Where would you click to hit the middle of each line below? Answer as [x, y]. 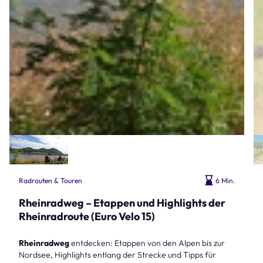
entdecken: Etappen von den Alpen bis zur [147, 243]
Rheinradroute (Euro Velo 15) [87, 217]
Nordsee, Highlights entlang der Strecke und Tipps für [117, 255]
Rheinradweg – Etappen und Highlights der [122, 203]
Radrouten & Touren [50, 180]
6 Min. [225, 180]
